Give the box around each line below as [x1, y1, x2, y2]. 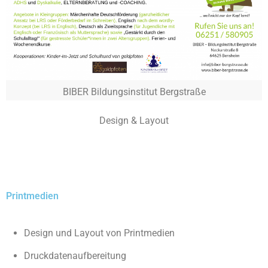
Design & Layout [99, 115, 169, 126]
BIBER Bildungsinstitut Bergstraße [62, 86, 206, 98]
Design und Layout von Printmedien [24, 227, 175, 239]
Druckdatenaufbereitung [24, 250, 126, 261]
